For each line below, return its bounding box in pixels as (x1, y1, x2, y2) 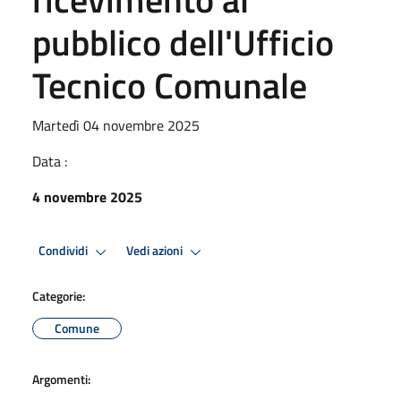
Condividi (38, 241, 90, 261)
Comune (55, 318, 99, 337)
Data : (32, 149, 67, 172)
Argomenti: (32, 369, 90, 388)
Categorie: (32, 286, 85, 305)
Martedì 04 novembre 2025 (32, 114, 200, 136)
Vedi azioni (126, 241, 185, 261)
